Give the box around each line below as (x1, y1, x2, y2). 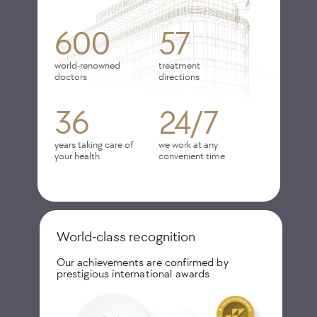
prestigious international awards (56, 267, 210, 280)
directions (158, 71, 200, 83)
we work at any (158, 139, 218, 151)
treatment (158, 59, 200, 71)
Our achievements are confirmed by (56, 255, 229, 269)
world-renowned (54, 59, 120, 71)
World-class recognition (56, 228, 195, 245)
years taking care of (54, 139, 132, 151)
